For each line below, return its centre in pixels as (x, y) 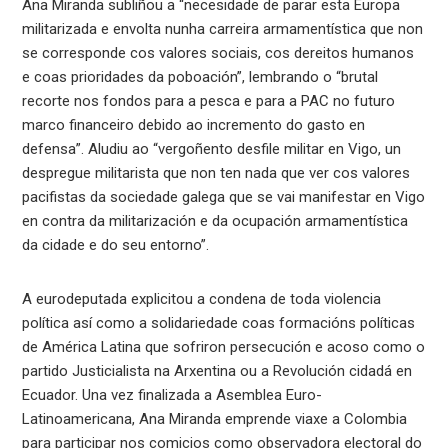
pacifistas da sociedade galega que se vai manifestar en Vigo (224, 196)
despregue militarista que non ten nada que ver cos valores (216, 172)
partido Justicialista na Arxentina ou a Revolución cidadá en (217, 370)
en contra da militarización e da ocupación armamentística (215, 220)
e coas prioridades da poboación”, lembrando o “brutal (200, 76)
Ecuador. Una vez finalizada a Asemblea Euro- (172, 394)
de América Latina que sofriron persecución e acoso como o (224, 346)
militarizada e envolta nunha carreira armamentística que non (223, 28)
